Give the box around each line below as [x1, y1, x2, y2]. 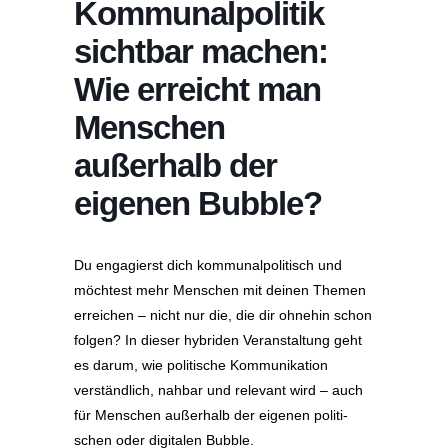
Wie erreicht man [74, 71, 321, 108]
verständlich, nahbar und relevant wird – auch [74, 382, 363, 398]
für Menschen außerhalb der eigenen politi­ [74, 407, 348, 423]
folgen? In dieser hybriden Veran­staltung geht [74, 332, 362, 348]
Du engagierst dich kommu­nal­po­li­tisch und [74, 257, 342, 273]
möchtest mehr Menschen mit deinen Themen [74, 282, 366, 298]
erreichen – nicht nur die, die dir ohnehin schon [74, 307, 372, 323]
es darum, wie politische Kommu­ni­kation [74, 357, 328, 373]
